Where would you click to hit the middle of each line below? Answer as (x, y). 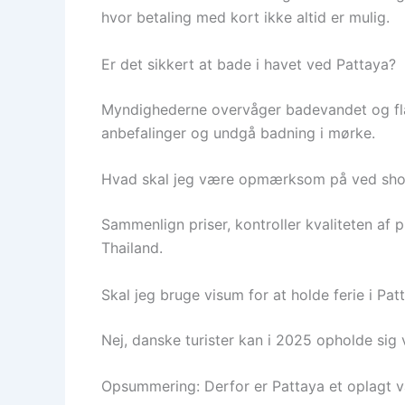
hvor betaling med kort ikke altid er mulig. (245, 17)
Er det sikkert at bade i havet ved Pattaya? (249, 64)
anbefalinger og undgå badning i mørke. (238, 132)
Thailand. (132, 248)
